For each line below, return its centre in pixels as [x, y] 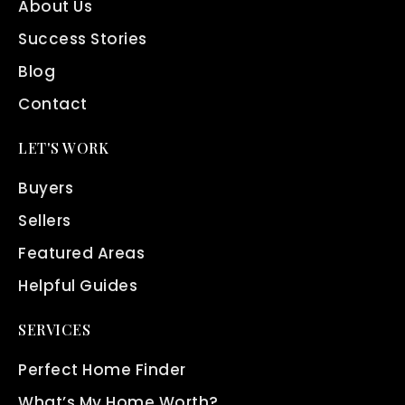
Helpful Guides [78, 286]
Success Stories [83, 39]
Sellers [45, 221]
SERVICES [54, 330]
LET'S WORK [63, 148]
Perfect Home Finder [102, 370]
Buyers [46, 188]
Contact [53, 104]
